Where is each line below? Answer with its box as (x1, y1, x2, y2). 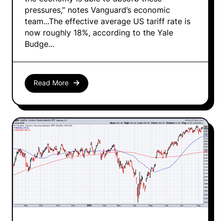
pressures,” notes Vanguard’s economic (25, 5, 170, 15)
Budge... (25, 39, 54, 49)
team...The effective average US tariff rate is (25, 16, 190, 26)
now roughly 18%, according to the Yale (25, 28, 173, 37)
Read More (33, 79, 69, 87)
